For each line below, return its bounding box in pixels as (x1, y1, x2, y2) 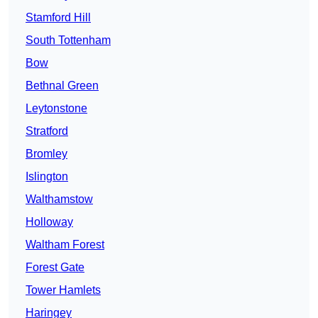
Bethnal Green (26, 79, 99, 92)
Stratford (26, 125, 68, 138)
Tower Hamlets (26, 284, 101, 297)
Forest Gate (26, 261, 84, 274)
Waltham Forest (26, 238, 104, 251)
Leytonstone (26, 102, 87, 115)
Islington (26, 170, 68, 183)
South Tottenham (26, 34, 111, 47)
